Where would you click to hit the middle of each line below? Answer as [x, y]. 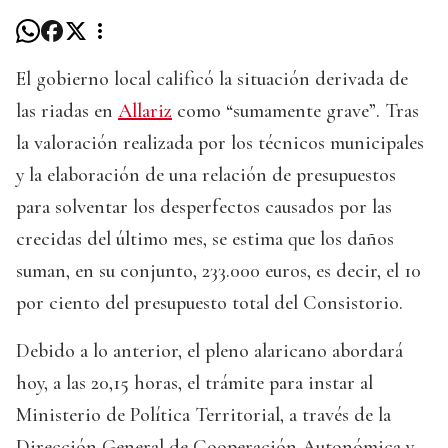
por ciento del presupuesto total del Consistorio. [209, 303]
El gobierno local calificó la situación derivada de [212, 79]
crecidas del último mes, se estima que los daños [205, 239]
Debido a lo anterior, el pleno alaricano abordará [209, 351]
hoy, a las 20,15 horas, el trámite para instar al [194, 383]
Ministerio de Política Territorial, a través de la [203, 415]
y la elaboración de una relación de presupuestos [206, 175]
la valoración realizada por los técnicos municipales [220, 143]
